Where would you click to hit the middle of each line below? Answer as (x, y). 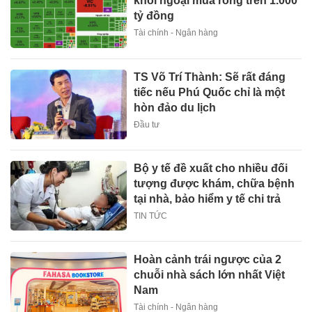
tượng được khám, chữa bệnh (214, 183)
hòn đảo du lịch (175, 107)
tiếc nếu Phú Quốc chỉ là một (210, 92)
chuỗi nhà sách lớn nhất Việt (210, 275)
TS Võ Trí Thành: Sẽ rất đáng (210, 77)
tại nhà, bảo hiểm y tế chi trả (208, 198)
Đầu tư (147, 124)
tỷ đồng (154, 16)
